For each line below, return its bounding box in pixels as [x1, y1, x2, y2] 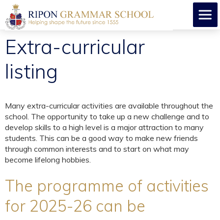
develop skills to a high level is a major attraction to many [5, 122, 204, 132]
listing [5, 59, 58, 83]
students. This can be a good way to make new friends [5, 133, 198, 143]
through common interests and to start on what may [5, 143, 189, 154]
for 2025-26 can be [5, 195, 145, 216]
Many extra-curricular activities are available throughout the [5, 100, 213, 110]
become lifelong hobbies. [5, 154, 91, 165]
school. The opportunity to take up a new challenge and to [5, 111, 209, 121]
